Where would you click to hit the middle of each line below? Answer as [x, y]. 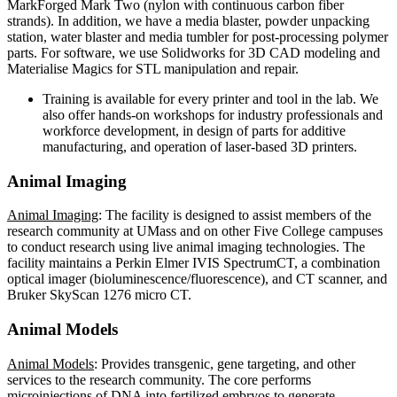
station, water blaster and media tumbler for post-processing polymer [198, 36]
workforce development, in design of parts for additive [194, 130]
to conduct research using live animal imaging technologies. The [186, 247]
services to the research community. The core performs [159, 379]
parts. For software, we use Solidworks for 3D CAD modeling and [194, 52]
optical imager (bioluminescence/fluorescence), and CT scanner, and [197, 279]
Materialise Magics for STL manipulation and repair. [153, 68]
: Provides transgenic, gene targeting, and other [225, 363]
